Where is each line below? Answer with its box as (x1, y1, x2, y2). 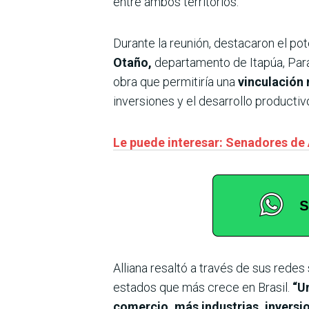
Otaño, (113, 54, 152, 70)
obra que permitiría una (113, 74, 235, 89)
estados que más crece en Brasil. (113, 279, 290, 295)
